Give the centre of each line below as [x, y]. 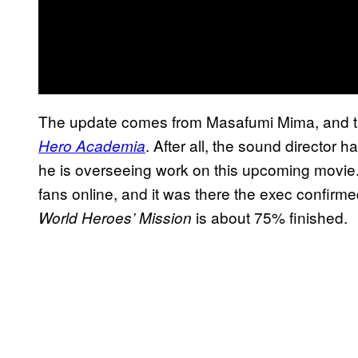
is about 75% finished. [270, 217]
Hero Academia [92, 145]
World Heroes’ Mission [115, 217]
